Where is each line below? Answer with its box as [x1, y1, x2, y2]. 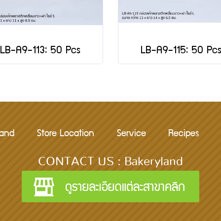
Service [116, 130, 146, 139]
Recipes [168, 130, 199, 139]
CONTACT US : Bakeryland [38, 156, 183, 168]
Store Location [37, 130, 94, 139]
